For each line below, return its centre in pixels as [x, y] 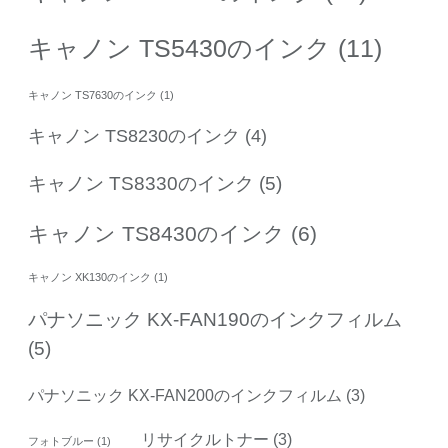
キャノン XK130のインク [89, 277]
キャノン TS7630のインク [92, 95]
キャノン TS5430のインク [179, 48]
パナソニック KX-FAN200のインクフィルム [185, 395]
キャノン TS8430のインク [156, 234]
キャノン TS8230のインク [134, 136]
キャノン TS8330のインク [141, 183]
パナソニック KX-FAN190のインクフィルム [215, 319]
